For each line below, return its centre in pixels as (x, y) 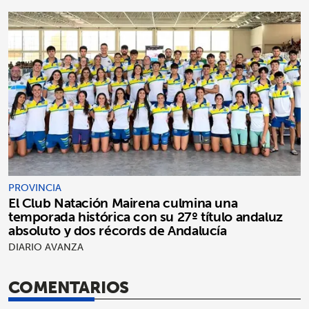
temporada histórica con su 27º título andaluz (146, 217)
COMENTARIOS (69, 287)
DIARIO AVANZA (46, 247)
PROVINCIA (35, 188)
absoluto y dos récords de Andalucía (118, 231)
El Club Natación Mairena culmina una (123, 203)
